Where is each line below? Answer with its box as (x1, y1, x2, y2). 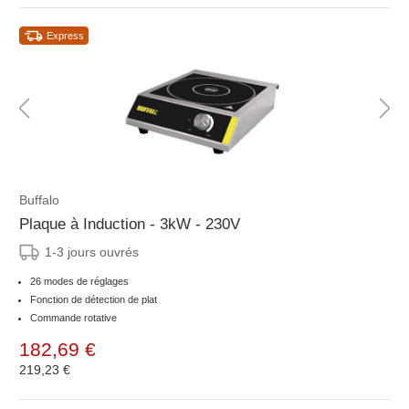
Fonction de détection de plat (30, 294, 157, 306)
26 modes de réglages (30, 276, 129, 288)
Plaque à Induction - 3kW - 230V (19, 215, 240, 234)
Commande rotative (30, 312, 117, 324)
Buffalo (19, 193, 59, 208)
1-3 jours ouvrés (45, 245, 139, 260)
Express (47, 30, 84, 42)
